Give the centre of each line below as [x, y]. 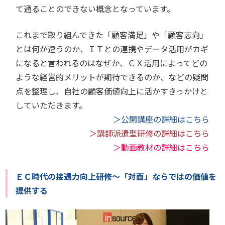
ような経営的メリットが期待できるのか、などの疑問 [112, 77]
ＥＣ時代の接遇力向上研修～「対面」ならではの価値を [116, 176]
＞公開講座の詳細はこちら [161, 119]
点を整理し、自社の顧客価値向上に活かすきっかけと [112, 91]
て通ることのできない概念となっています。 [95, 8]
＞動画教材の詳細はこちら [161, 147]
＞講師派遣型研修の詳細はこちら [149, 133]
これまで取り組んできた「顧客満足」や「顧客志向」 [112, 34]
